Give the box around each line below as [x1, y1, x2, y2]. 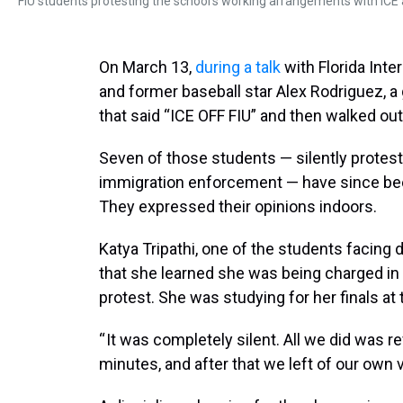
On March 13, [99, 58, 195, 76]
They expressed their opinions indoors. [99, 197, 377, 216]
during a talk [195, 58, 284, 76]
